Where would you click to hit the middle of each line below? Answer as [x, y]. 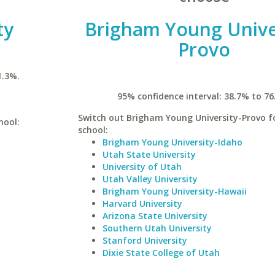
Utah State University [149, 154]
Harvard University [142, 203]
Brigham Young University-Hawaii [174, 191]
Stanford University [145, 240]
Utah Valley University [150, 179]
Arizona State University [155, 216]
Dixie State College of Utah [161, 253]
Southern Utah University [157, 228]
